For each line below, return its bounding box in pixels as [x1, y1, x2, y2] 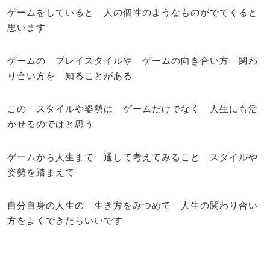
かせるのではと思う [7, 118, 94, 130]
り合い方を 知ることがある [7, 69, 133, 81]
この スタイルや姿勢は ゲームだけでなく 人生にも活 [7, 102, 258, 115]
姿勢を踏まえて [7, 166, 75, 178]
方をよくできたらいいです [7, 214, 123, 226]
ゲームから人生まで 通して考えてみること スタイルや [7, 151, 258, 163]
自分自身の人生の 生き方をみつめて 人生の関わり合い [7, 199, 258, 211]
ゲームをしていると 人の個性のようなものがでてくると [7, 6, 258, 18]
